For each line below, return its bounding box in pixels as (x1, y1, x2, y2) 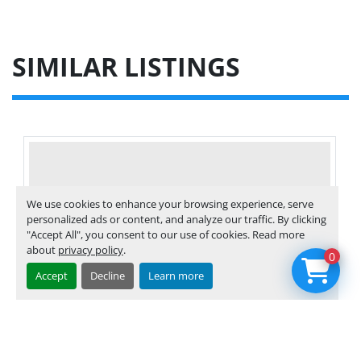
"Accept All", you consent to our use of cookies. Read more (26, 226, 305, 242)
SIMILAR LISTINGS (27, 49, 240, 85)
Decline (90, 268, 126, 284)
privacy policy (57, 242, 123, 257)
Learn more (147, 268, 204, 284)
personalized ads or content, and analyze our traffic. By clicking (26, 211, 326, 226)
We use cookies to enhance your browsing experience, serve (26, 196, 313, 211)
